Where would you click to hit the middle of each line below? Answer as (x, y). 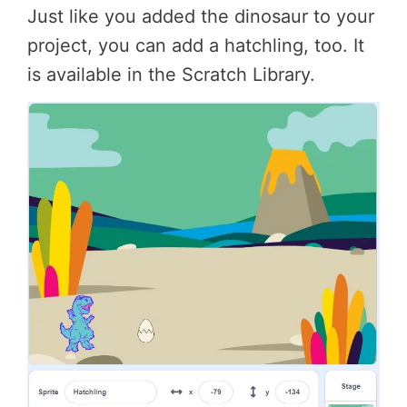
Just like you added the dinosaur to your (201, 17)
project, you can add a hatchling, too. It (196, 46)
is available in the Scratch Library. (171, 75)
